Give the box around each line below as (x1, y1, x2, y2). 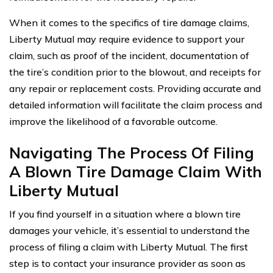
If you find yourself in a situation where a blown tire (9, 207, 241, 220)
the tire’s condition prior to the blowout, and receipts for (9, 65, 261, 78)
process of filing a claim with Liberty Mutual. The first (9, 240, 248, 253)
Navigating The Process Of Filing (9, 143, 254, 162)
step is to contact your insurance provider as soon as (9, 257, 246, 269)
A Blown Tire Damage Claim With (9, 161, 262, 181)
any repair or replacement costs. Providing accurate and (9, 82, 261, 94)
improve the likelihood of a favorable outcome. (9, 115, 218, 127)
